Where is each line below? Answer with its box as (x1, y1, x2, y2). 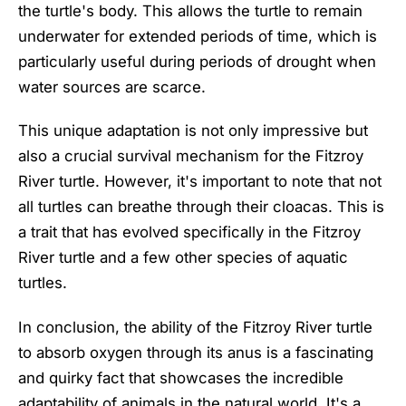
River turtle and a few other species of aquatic (18, 248, 348, 267)
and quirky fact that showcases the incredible (18, 368, 343, 387)
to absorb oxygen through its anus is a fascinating (18, 343, 373, 362)
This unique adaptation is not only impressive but (18, 121, 368, 140)
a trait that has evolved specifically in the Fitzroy (18, 223, 361, 242)
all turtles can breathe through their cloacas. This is (18, 198, 384, 217)
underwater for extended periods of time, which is (18, 27, 377, 46)
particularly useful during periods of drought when (18, 53, 376, 72)
